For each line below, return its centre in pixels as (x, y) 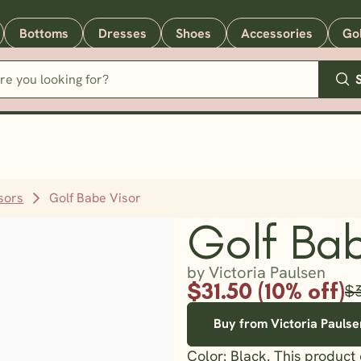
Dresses (122, 33)
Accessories (277, 33)
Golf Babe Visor (95, 197)
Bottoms (44, 33)
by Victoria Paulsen (256, 272)
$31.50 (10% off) (266, 290)
